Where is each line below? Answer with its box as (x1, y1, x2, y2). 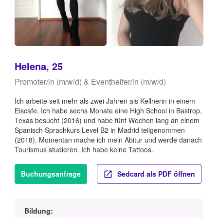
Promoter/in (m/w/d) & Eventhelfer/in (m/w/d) (15, 75, 166, 87)
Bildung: (24, 206, 53, 216)
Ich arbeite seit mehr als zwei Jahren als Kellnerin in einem (15, 95, 195, 106)
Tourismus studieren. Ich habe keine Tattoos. (15, 144, 153, 154)
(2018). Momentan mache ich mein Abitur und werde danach (15, 134, 202, 145)
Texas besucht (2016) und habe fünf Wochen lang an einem (15, 115, 200, 125)
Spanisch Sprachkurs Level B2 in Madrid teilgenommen (15, 125, 185, 135)
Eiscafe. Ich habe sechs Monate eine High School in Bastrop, (15, 105, 202, 115)
